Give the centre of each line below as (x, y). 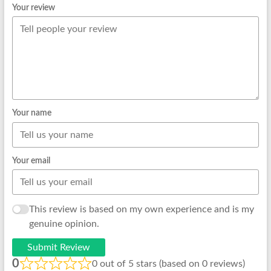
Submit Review (58, 248)
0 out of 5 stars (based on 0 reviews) (168, 264)
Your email (31, 161)
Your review (33, 8)
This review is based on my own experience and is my (141, 210)
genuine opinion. (64, 224)
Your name (31, 113)
